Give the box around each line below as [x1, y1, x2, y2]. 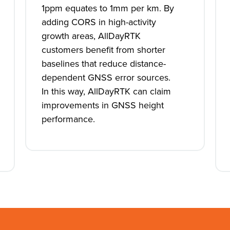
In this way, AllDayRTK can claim [41, 85, 171, 98]
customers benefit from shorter [41, 43, 165, 56]
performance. [41, 112, 95, 126]
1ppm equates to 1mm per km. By [41, 2, 174, 15]
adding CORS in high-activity [41, 15, 156, 29]
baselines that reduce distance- [41, 57, 166, 70]
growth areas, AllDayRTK [41, 29, 141, 43]
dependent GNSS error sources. [41, 71, 170, 84]
